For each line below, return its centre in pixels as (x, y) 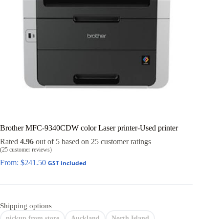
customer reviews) (30, 149)
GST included (67, 163)
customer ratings (125, 141)
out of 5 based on (62, 141)
